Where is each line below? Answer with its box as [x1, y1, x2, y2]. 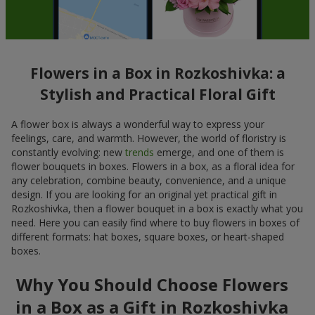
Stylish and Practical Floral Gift [39, 84, 276, 105]
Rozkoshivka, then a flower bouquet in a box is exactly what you [11, 201, 303, 215]
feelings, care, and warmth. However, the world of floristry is [11, 131, 286, 145]
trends [125, 145, 154, 159]
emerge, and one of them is [154, 145, 284, 159]
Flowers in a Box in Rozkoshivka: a [30, 63, 285, 84]
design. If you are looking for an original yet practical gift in [11, 187, 277, 201]
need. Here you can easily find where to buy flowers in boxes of [11, 215, 300, 229]
